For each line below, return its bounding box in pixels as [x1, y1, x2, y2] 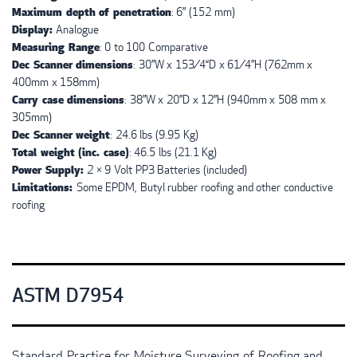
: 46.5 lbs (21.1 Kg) [128, 143, 218, 159]
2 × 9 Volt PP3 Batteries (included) [87, 161, 247, 177]
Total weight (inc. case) [12, 143, 129, 159]
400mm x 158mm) [12, 73, 100, 89]
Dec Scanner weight [12, 126, 111, 142]
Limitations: [12, 178, 76, 194]
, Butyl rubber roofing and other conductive [135, 178, 333, 194]
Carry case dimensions [12, 91, 125, 107]
